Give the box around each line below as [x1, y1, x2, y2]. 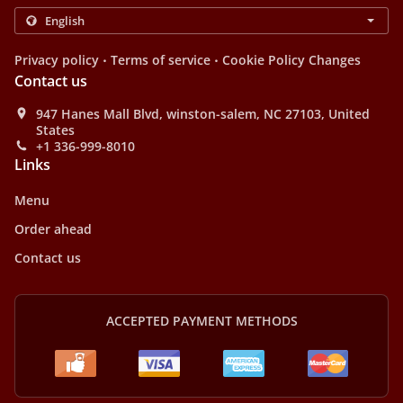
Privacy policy [14, 51, 99, 68]
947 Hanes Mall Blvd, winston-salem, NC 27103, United [36, 105, 370, 122]
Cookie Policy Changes [222, 51, 361, 68]
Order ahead [14, 220, 92, 237]
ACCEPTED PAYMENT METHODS [105, 312, 298, 329]
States [36, 121, 75, 139]
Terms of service [111, 51, 210, 68]
